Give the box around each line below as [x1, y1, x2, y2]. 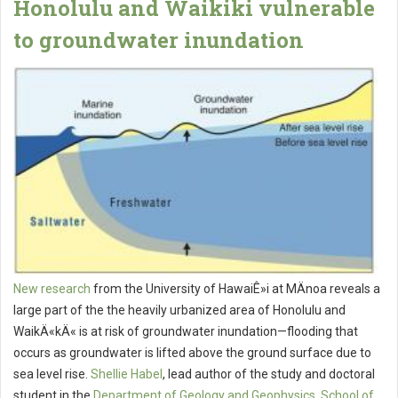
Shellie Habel [91, 367, 163, 382]
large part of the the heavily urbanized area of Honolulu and [13, 303, 346, 318]
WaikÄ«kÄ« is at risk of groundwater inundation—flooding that [13, 324, 358, 339]
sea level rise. [13, 367, 91, 382]
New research [13, 282, 91, 297]
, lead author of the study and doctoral [163, 367, 375, 382]
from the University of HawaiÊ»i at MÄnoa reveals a [91, 282, 380, 297]
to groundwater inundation [13, 26, 304, 54]
